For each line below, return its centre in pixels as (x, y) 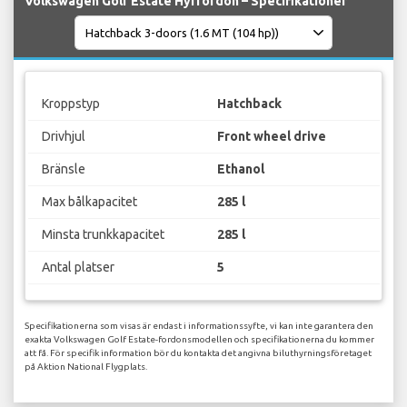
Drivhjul (63, 136)
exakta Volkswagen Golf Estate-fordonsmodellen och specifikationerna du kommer (199, 340)
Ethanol (241, 169)
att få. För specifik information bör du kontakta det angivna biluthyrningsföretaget (198, 353)
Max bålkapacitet (89, 201)
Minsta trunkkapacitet (103, 234)
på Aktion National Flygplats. (86, 367)
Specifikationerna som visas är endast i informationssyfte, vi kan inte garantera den (199, 326)
